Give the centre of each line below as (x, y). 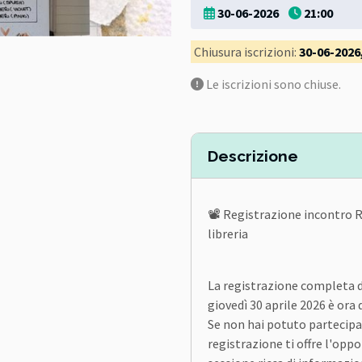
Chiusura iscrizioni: (246, 52)
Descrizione (253, 156)
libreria (228, 234)
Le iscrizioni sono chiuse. (272, 84)
